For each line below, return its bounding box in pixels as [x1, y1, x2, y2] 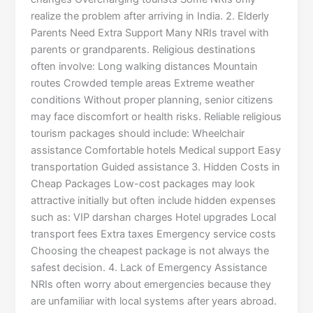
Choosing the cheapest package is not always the [31, 245, 270, 258]
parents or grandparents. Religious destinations [31, 43, 256, 57]
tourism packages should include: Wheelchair [31, 127, 245, 140]
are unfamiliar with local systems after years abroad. [31, 295, 277, 308]
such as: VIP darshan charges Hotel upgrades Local [31, 211, 277, 224]
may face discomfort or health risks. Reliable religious [31, 110, 282, 124]
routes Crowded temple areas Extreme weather [31, 77, 255, 90]
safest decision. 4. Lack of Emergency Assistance [31, 261, 268, 275]
